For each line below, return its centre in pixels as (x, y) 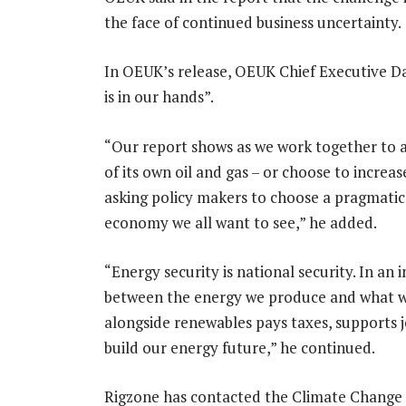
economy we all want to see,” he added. (240, 222)
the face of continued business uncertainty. (252, 23)
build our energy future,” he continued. (239, 347)
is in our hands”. (159, 97)
